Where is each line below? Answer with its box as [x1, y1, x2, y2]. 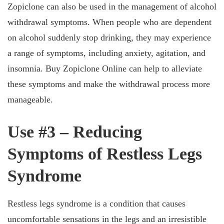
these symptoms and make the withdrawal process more [7, 79, 210, 89]
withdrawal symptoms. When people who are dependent [7, 17, 211, 27]
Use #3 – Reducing [7, 122, 142, 141]
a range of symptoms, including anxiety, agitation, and [7, 48, 205, 58]
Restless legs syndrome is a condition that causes [7, 198, 185, 208]
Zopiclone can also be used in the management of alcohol [7, 1, 216, 11]
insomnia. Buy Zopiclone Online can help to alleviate [7, 63, 202, 73]
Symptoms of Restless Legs [7, 144, 202, 163]
